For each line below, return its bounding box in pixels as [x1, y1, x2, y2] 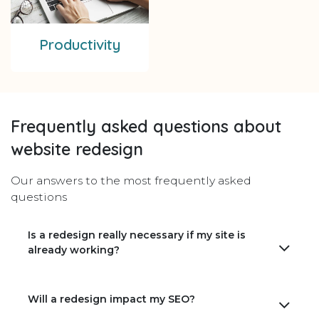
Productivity [39, 36, 120, 54]
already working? [28, 244, 120, 257]
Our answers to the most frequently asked [11, 174, 251, 188]
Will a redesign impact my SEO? [28, 293, 195, 306]
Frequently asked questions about [11, 116, 281, 137]
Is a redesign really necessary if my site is [28, 229, 246, 242]
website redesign [11, 139, 143, 160]
